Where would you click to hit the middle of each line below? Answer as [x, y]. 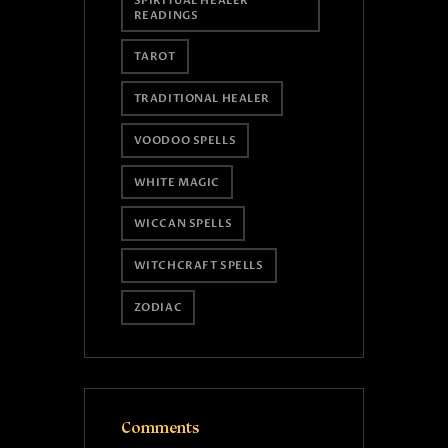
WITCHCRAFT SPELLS [198, 266]
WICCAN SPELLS [183, 224]
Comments [159, 427]
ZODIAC [158, 307]
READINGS [166, 15]
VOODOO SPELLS [185, 140]
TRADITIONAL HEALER [201, 99]
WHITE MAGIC [176, 182]
